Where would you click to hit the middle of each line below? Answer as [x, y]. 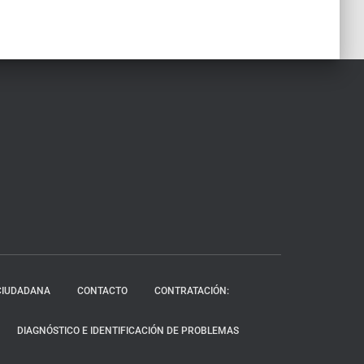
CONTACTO [102, 291]
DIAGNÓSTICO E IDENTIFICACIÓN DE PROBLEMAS [128, 331]
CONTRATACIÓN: [191, 291]
